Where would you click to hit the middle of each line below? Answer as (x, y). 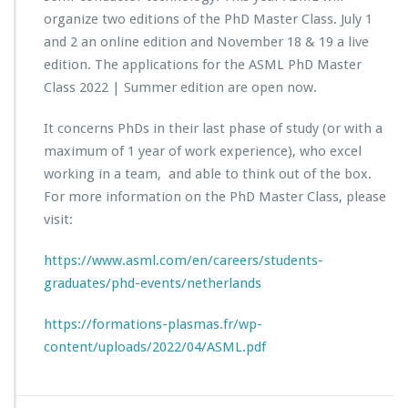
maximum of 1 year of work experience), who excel (203, 151)
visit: (60, 219)
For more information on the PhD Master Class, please (215, 197)
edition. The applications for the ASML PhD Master (203, 65)
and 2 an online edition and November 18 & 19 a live (206, 42)
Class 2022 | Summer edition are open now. (180, 87)
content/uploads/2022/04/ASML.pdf (155, 347)
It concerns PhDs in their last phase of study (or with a (213, 128)
